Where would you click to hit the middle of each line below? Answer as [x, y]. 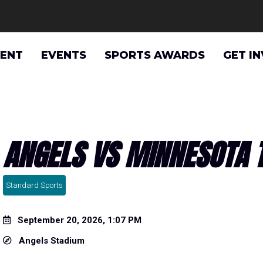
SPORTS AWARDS [155, 55]
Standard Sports [34, 185]
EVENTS [64, 55]
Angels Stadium [48, 241]
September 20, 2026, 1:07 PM [76, 220]
